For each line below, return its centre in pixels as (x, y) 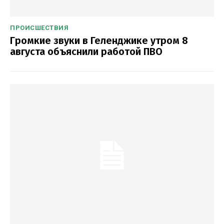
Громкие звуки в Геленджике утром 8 (99, 40)
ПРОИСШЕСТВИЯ (39, 27)
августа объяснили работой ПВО (86, 51)
